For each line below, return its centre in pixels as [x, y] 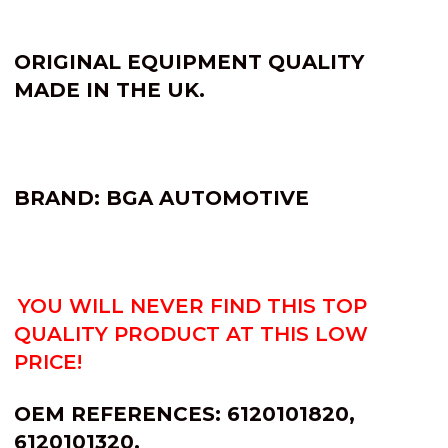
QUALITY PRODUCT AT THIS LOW [191, 333]
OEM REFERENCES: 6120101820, [184, 413]
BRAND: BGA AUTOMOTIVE [161, 197]
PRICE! [48, 361]
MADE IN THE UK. [109, 89]
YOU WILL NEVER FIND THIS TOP [192, 305]
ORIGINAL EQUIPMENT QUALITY [189, 61]
